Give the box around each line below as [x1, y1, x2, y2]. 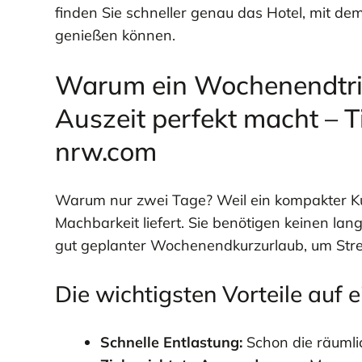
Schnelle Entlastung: [99, 333, 242, 352]
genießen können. [54, 26, 175, 44]
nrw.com [54, 134, 157, 167]
